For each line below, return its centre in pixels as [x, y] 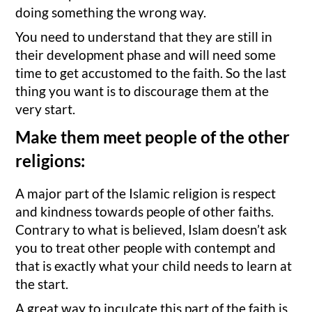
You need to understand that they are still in [144, 37]
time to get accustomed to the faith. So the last [151, 73]
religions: [50, 160]
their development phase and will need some [146, 55]
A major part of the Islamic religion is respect [146, 193]
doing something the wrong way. [111, 12]
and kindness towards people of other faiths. [145, 211]
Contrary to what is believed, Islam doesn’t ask [151, 229]
